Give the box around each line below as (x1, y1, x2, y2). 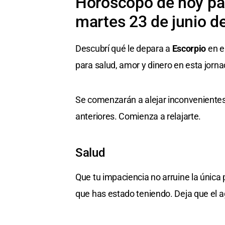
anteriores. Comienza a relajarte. (75, 111, 201, 122)
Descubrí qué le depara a (75, 43, 172, 54)
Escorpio (172, 43, 206, 54)
